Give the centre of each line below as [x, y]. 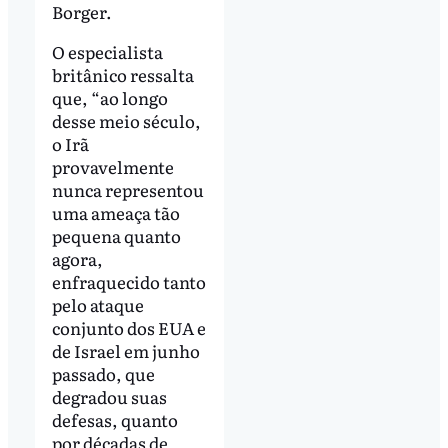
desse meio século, [126, 120]
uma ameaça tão [115, 212]
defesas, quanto [114, 419]
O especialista [107, 51]
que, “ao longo [109, 97]
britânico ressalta [122, 74]
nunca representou [127, 189]
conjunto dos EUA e [128, 327]
